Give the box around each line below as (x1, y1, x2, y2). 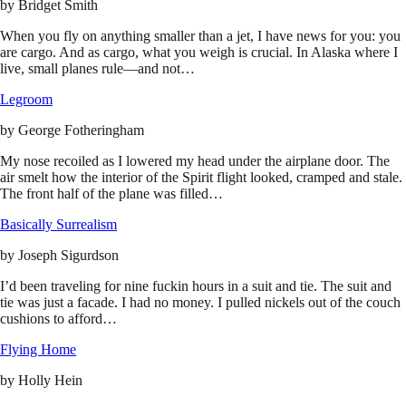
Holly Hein (18, 372, 82, 389)
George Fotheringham (18, 122, 144, 139)
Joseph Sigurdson (18, 247, 119, 264)
